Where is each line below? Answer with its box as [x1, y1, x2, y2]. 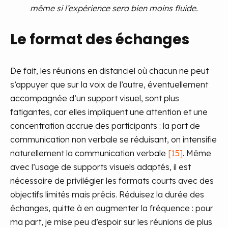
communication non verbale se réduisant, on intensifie [10, 134, 217, 145]
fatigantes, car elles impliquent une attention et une [10, 106, 208, 117]
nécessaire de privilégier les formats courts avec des [10, 175, 214, 186]
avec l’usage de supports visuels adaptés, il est [10, 161, 191, 172]
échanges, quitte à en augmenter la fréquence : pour [10, 203, 213, 213]
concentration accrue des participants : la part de [10, 120, 200, 131]
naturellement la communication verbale [10, 148, 168, 158]
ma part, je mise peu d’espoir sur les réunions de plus [10, 216, 212, 227]
